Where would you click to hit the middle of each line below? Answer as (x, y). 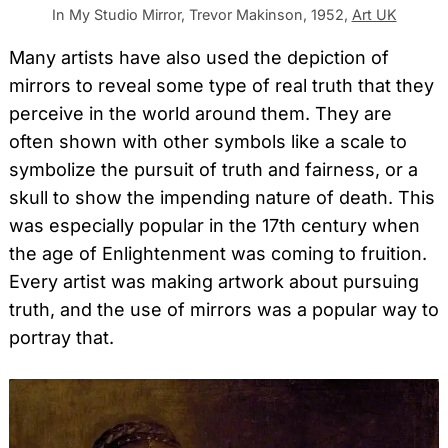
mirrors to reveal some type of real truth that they (221, 86)
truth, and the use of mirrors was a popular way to (224, 310)
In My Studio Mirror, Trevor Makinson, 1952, (201, 15)
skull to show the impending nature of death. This (222, 198)
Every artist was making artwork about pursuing (214, 282)
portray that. (61, 338)
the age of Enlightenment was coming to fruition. (218, 254)
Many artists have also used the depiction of (199, 58)
